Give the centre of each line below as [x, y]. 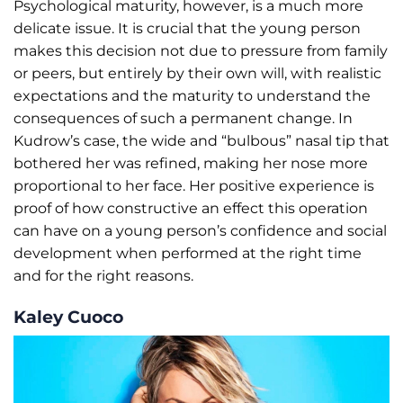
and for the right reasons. [103, 275]
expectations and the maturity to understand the [192, 95]
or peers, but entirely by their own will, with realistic [197, 73]
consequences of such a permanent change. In [183, 118]
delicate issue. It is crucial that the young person [187, 28]
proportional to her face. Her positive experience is [194, 185]
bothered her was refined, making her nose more [191, 163]
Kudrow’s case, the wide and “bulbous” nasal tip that [201, 140]
